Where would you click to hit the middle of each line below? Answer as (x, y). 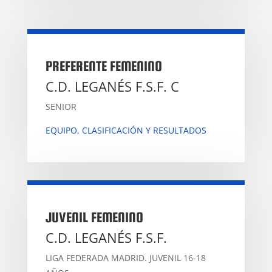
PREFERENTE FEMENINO (104, 66)
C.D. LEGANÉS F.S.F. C (112, 86)
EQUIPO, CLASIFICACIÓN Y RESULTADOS (126, 130)
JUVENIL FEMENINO (94, 217)
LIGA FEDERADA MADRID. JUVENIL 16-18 (125, 257)
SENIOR (61, 106)
